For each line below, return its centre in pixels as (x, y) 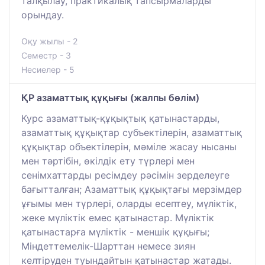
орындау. (43, 14)
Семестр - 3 (46, 55)
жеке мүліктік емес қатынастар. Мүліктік (118, 217)
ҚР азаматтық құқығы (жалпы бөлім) (110, 97)
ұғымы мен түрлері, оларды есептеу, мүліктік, (129, 203)
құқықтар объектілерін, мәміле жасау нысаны (129, 146)
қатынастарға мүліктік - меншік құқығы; (115, 232)
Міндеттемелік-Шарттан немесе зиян (108, 246)
